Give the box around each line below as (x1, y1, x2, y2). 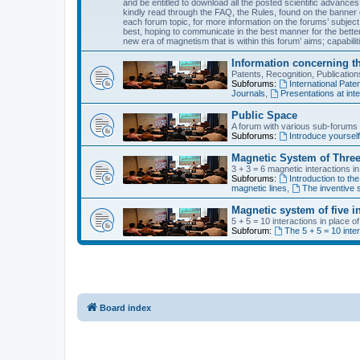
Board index (100, 303, 151, 313)
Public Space (231, 109, 297, 121)
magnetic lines (231, 183, 287, 193)
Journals (231, 88, 265, 98)
